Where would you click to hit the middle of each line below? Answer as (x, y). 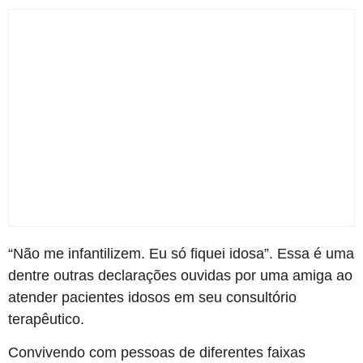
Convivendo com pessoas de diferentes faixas (157, 352)
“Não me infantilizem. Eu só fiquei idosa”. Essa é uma (181, 253)
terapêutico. (46, 319)
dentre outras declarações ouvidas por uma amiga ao (180, 275)
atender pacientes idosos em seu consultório (152, 297)
